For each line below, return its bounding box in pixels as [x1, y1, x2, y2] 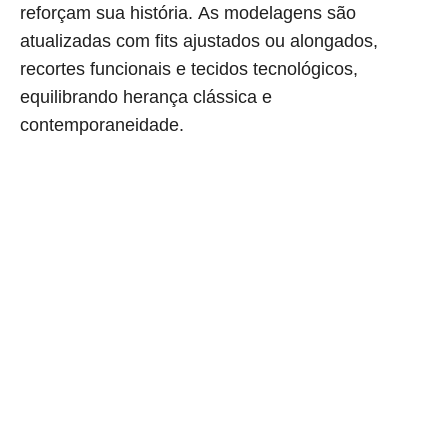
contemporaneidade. [20, 115, 184, 136]
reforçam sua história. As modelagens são [20, 3, 356, 24]
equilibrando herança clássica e [20, 87, 272, 108]
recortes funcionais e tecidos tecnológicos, [20, 59, 358, 80]
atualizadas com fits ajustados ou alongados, [20, 31, 378, 52]
